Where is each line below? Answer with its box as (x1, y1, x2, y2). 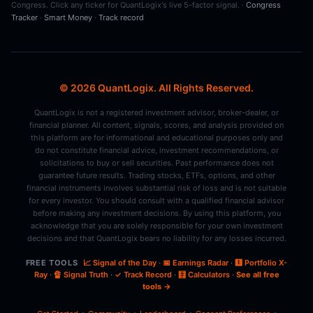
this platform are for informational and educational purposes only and (30, 133, 283, 143)
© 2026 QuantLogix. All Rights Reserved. (59, 82, 254, 94)
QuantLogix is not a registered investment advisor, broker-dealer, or (34, 108, 279, 117)
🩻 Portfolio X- (235, 258, 288, 268)
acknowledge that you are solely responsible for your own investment (30, 221, 283, 231)
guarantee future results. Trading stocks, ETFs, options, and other (38, 170, 275, 180)
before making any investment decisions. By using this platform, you (32, 208, 281, 218)
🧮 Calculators (177, 270, 230, 279)
